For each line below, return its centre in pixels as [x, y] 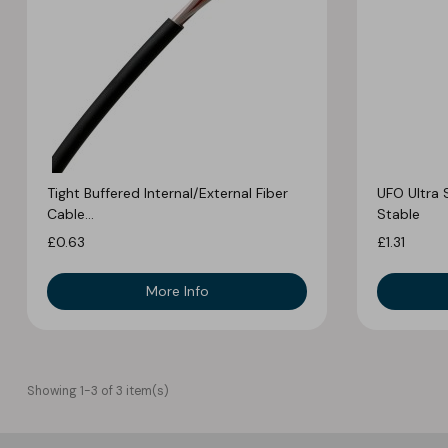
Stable [398, 213]
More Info [177, 290]
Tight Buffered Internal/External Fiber [167, 192]
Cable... [70, 213]
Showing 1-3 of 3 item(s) [98, 390]
